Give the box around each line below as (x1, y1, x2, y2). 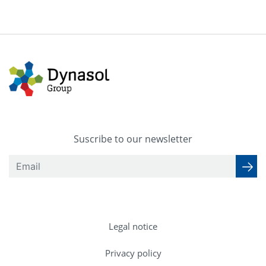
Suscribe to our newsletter (74, 132, 192, 145)
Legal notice (109, 220, 157, 232)
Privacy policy (104, 246, 161, 259)
